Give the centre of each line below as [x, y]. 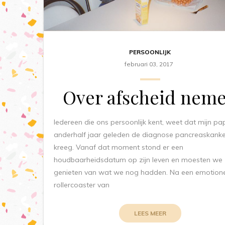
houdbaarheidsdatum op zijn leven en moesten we [138, 159]
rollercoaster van [82, 185]
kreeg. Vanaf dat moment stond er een [119, 147]
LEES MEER [150, 213]
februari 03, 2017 [149, 64]
